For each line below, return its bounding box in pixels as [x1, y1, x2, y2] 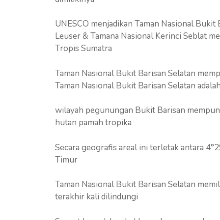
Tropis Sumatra [55, 43, 112, 54]
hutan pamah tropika [55, 117, 132, 128]
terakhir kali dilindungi [55, 191, 138, 202]
